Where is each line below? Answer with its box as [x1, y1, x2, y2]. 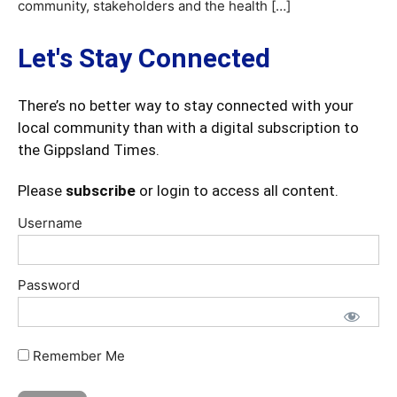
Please [18, 182, 66, 200]
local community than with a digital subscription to [18, 119, 359, 137]
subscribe [66, 182, 136, 200]
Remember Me [29, 347, 125, 365]
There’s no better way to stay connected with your [18, 97, 354, 115]
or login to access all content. [136, 182, 339, 200]
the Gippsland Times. [18, 141, 160, 160]
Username [18, 214, 82, 232]
